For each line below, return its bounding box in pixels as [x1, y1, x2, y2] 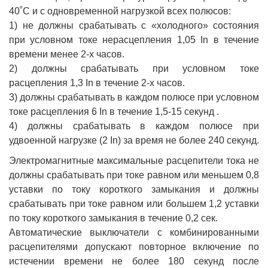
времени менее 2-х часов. [9, 48, 124, 59]
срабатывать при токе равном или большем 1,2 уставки [9, 198, 259, 209]
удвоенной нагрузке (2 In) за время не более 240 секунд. [9, 135, 259, 145]
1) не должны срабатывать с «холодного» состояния [9, 20, 259, 31]
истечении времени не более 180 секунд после [9, 255, 259, 266]
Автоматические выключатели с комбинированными [9, 227, 259, 237]
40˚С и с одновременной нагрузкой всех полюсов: [9, 5, 231, 16]
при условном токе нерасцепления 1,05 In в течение [9, 34, 259, 45]
